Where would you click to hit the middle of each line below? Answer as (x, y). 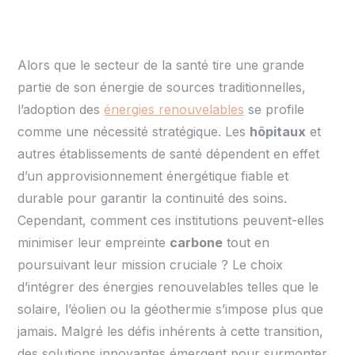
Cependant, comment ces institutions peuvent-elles (171, 221)
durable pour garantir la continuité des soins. (153, 198)
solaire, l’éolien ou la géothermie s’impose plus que (171, 309)
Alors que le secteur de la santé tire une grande (161, 65)
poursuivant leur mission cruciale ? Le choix (151, 265)
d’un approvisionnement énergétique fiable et (153, 176)
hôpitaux (278, 132)
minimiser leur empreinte (94, 243)
